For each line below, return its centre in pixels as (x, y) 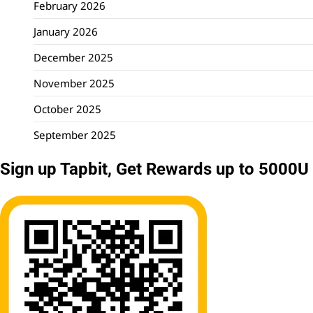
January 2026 (66, 32)
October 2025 (67, 109)
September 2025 (75, 135)
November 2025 (74, 83)
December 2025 (73, 58)
